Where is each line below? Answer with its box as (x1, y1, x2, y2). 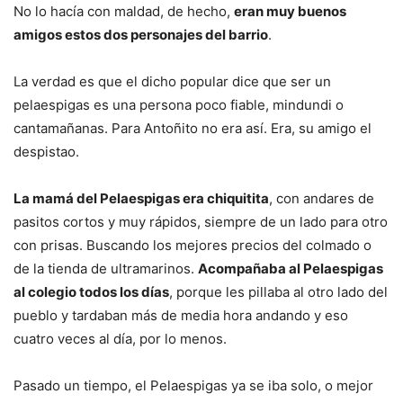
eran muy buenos (234, 3, 346, 21)
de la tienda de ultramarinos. (13, 260, 198, 278)
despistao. (13, 143, 79, 161)
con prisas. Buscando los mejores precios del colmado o (13, 237, 372, 255)
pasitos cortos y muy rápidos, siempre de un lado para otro (13, 213, 388, 231)
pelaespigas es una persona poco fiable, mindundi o (13, 96, 344, 114)
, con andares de (269, 190, 374, 208)
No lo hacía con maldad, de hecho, (13, 3, 234, 21)
